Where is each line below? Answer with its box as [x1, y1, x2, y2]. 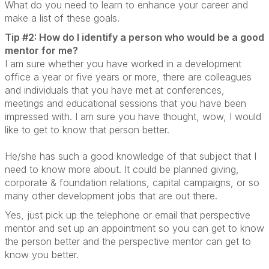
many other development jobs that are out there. [5, 190, 217, 202]
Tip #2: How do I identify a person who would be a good [5, 31, 264, 43]
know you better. [5, 249, 79, 261]
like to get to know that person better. [5, 124, 169, 136]
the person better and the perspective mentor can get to [5, 235, 251, 247]
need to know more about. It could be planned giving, [5, 163, 239, 175]
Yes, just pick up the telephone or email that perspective [5, 209, 250, 221]
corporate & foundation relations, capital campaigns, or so [5, 177, 259, 189]
